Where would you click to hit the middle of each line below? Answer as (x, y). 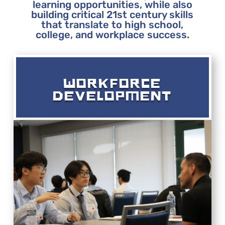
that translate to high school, (113, 24)
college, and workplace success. (112, 34)
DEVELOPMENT (113, 96)
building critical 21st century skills (113, 14)
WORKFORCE (113, 83)
